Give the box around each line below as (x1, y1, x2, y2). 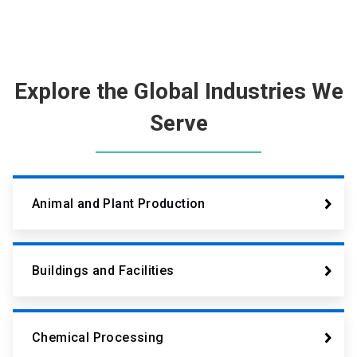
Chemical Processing (32, 330, 164, 346)
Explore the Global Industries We (14, 78, 343, 105)
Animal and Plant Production (32, 196, 206, 212)
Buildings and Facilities (32, 263, 175, 279)
